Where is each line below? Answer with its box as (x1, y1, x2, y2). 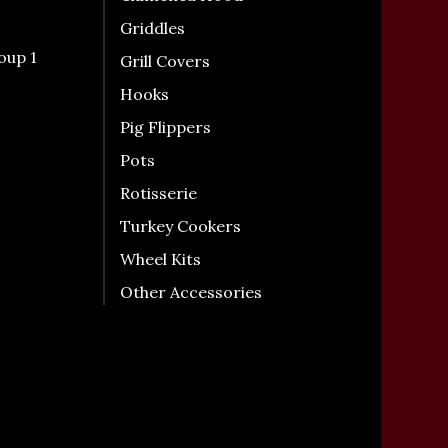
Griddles (119, 18, 185, 38)
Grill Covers (119, 51, 210, 71)
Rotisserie (119, 183, 197, 203)
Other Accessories (119, 282, 262, 302)
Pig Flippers (119, 117, 211, 137)
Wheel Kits (119, 249, 201, 269)
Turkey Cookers (119, 216, 241, 236)
